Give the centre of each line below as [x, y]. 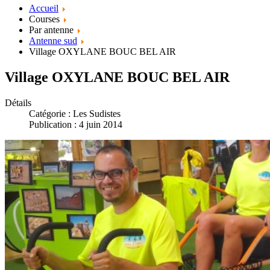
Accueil [44, 8]
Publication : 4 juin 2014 [76, 124]
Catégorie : [51, 113]
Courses [46, 19]
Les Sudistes [97, 113]
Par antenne [52, 30]
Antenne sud [53, 41]
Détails [18, 102]
